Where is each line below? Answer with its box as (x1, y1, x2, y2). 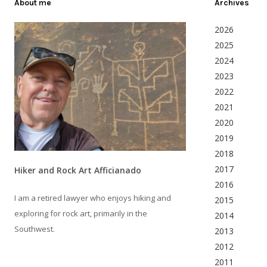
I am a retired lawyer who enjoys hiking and (14, 192, 171, 203)
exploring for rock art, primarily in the (14, 207, 147, 219)
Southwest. (14, 223, 55, 234)
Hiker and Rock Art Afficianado (14, 164, 141, 176)
